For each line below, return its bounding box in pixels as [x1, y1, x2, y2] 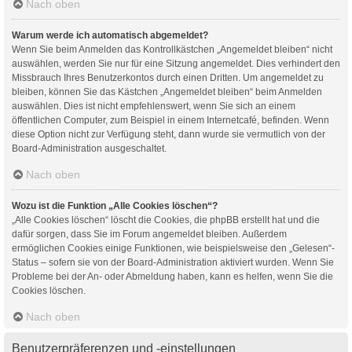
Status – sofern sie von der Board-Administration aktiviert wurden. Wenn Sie [12, 256, 334, 268]
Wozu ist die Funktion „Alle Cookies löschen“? [12, 200, 218, 211]
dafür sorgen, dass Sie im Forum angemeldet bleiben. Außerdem [12, 228, 287, 240]
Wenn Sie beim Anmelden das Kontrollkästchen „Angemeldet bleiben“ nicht [12, 43, 332, 55]
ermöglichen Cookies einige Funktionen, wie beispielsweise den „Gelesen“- [12, 242, 335, 254]
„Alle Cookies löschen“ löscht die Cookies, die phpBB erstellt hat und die [12, 214, 320, 225]
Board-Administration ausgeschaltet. [12, 142, 167, 154]
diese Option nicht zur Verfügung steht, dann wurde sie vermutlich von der [12, 128, 325, 140]
